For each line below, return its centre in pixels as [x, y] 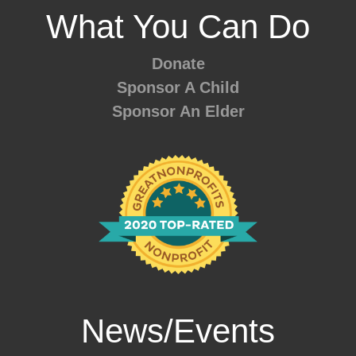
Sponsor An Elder [178, 111]
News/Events [178, 331]
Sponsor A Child [178, 87]
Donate [178, 63]
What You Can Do [178, 26]
